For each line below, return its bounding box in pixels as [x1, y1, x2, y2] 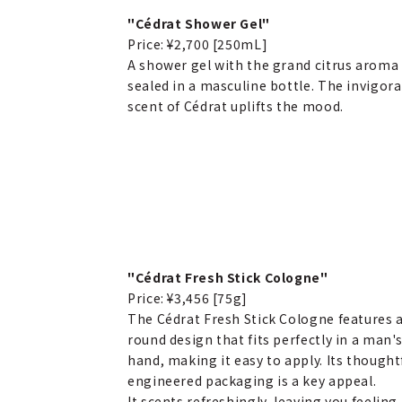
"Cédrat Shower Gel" [127, 14, 270, 32]
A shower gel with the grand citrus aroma [127, 56, 399, 74]
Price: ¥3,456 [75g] [127, 289, 248, 307]
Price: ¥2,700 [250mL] [127, 35, 268, 53]
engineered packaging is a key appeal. [127, 371, 377, 389]
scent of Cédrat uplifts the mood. [127, 97, 344, 115]
